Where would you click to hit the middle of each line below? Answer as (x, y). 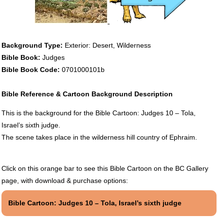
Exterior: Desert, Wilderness (108, 45)
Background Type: (33, 45)
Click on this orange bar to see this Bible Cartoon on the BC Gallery (105, 168)
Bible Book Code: (31, 69)
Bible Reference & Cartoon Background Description (87, 94)
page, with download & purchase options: (64, 180)
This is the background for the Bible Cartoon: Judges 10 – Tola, (98, 113)
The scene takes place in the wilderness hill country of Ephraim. (99, 137)
